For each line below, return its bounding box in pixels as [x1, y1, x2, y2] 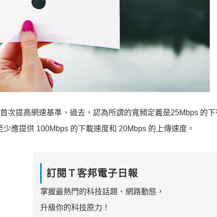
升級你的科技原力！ [40, 203, 110, 212]
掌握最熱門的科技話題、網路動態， [40, 187, 164, 196]
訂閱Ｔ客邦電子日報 [46, 168, 138, 179]
